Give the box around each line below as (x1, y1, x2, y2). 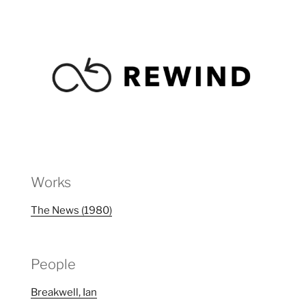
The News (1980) (31, 204, 112, 217)
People (31, 255, 76, 273)
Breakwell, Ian (31, 286, 97, 298)
